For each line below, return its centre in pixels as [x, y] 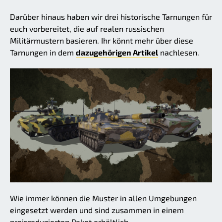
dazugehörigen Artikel [117, 52]
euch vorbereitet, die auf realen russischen [87, 28]
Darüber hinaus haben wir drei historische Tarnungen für [111, 17]
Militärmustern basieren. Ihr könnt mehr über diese [102, 40]
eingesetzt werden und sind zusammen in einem [97, 210]
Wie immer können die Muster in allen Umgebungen [103, 198]
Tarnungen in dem [43, 52]
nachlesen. [179, 52]
